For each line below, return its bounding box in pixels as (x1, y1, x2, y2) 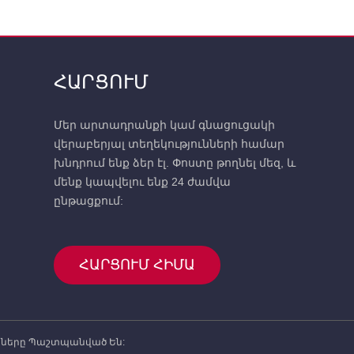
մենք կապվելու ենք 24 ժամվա (54, 175, 232, 189)
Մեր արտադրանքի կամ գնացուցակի (54, 119, 276, 132)
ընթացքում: (54, 194, 124, 208)
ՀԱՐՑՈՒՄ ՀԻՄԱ (79, 257, 196, 273)
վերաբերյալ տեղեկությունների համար (54, 137, 285, 151)
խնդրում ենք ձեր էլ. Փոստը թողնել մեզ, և (54, 156, 296, 170)
